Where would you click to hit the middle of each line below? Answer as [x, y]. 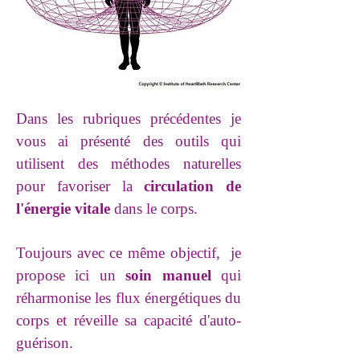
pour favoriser [69, 186]
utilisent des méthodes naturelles [129, 164]
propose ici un [71, 275]
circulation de [192, 186]
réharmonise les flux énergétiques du [129, 298]
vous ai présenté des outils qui [129, 141]
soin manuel [174, 275]
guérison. [47, 343]
